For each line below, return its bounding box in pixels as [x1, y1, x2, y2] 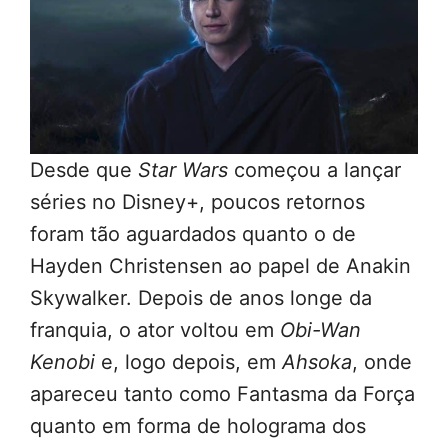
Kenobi [30, 350, 95, 375]
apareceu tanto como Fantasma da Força [30, 382, 415, 407]
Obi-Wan [280, 318, 361, 343]
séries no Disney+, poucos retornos [30, 190, 365, 215]
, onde [352, 350, 412, 375]
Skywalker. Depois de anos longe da [30, 286, 372, 311]
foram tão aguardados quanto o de [30, 222, 356, 247]
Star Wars [138, 158, 228, 183]
